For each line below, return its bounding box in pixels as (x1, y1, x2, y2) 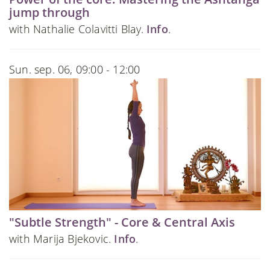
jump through (9, 4, 90, 21)
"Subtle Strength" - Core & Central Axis (9, 214, 235, 231)
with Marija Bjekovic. (9, 231, 115, 246)
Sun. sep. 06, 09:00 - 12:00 (9, 62, 140, 77)
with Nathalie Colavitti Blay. (9, 22, 146, 37)
